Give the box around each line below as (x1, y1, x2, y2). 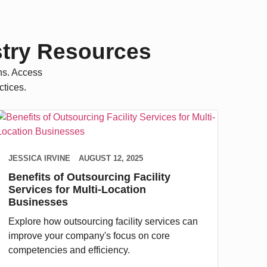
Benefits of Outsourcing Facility (8, 170, 170, 183)
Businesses (8, 195, 68, 208)
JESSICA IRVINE (8, 153, 70, 163)
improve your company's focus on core (8, 230, 170, 241)
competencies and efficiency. (8, 244, 130, 255)
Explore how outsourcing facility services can (8, 216, 198, 226)
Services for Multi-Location (8, 183, 146, 195)
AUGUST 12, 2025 (78, 153, 143, 163)
